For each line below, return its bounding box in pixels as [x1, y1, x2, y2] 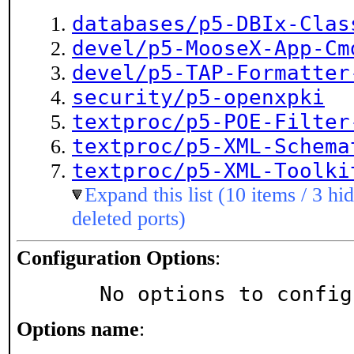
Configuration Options [17, 247, 215, 269]
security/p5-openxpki [72, 85, 325, 109]
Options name [17, 318, 139, 341]
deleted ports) [72, 207, 186, 230]
